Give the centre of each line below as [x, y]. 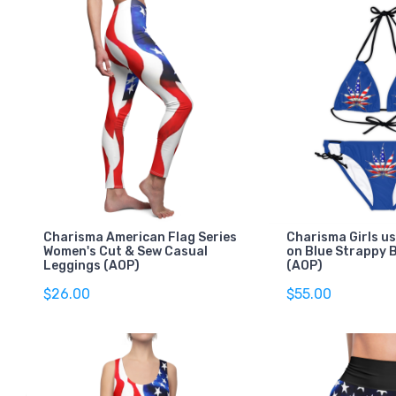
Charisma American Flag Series [140, 237]
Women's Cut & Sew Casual [126, 251]
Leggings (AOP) [91, 265]
